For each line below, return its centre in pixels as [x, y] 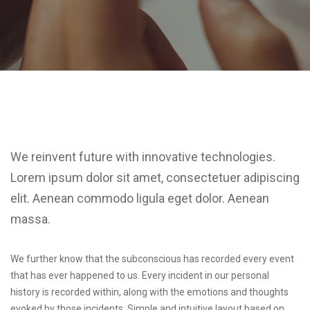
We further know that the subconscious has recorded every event [152, 259]
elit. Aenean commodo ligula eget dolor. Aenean [140, 198]
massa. [30, 219]
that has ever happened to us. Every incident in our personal [140, 275]
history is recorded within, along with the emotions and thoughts [149, 292]
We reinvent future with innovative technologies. [143, 157]
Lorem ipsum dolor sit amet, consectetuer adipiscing [155, 177]
